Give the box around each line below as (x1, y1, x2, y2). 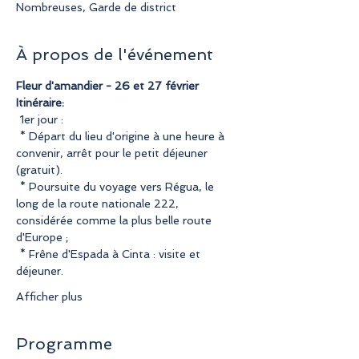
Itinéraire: (16, 95, 64, 109)
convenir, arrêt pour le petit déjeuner (16, 146, 211, 159)
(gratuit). (16, 163, 63, 176)
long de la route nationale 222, (16, 196, 182, 210)
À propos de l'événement (16, 44, 213, 64)
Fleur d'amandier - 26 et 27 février (16, 79, 199, 92)
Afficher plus (16, 289, 83, 303)
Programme (16, 333, 112, 353)
